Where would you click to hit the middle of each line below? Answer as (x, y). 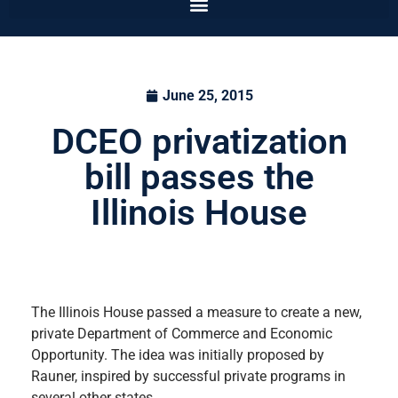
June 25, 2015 (207, 96)
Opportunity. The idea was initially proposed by (178, 354)
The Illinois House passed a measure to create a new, (196, 312)
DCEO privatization (199, 142)
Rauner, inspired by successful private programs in (188, 376)
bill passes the (199, 178)
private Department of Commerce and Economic (182, 333)
